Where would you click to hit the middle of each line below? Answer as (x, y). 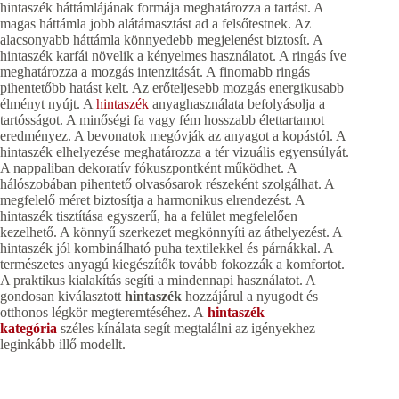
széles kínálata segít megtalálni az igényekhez (186, 328)
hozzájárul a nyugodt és (250, 296)
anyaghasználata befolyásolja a (237, 103)
